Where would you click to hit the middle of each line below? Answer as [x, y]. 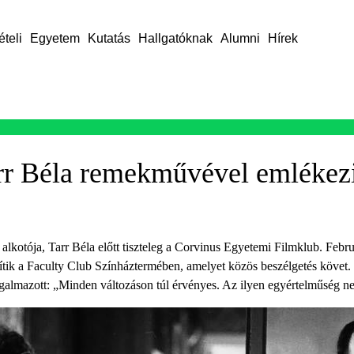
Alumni [240, 38]
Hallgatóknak [175, 38]
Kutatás [109, 38]
